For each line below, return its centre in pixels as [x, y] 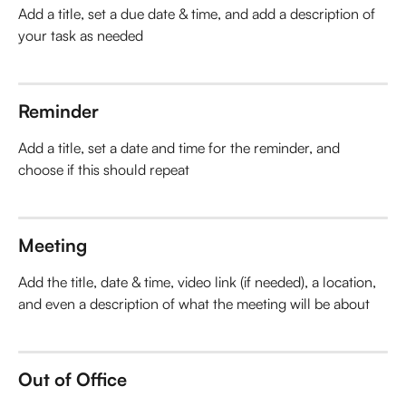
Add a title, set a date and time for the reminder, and [181, 147]
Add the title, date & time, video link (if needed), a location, [199, 281]
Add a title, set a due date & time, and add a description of [198, 13]
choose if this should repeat [104, 169]
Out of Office [72, 379]
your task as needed [81, 35]
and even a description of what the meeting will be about [194, 303]
